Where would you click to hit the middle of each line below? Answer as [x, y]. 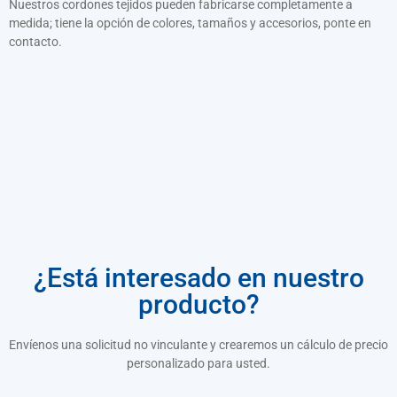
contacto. [35, 41]
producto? [198, 304]
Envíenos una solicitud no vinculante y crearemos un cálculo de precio [198, 344]
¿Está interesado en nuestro [198, 277]
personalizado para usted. [198, 363]
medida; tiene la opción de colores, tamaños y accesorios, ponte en [190, 23]
